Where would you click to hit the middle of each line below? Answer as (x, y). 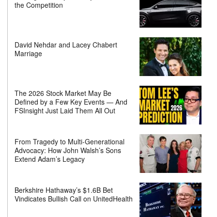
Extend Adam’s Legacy (50, 159)
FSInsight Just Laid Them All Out (65, 111)
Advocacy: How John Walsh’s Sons (68, 150)
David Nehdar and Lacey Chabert (66, 45)
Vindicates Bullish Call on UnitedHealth (74, 199)
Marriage (28, 54)
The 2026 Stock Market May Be (63, 93)
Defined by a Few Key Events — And (71, 102)
